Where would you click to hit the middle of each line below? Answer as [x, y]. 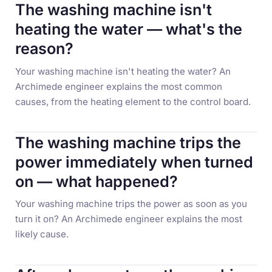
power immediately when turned [134, 162]
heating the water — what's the [129, 29]
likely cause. [42, 234]
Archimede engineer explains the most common [119, 86]
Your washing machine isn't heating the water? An [123, 71]
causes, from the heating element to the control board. [133, 101]
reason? [45, 49]
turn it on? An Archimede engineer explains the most [129, 219]
